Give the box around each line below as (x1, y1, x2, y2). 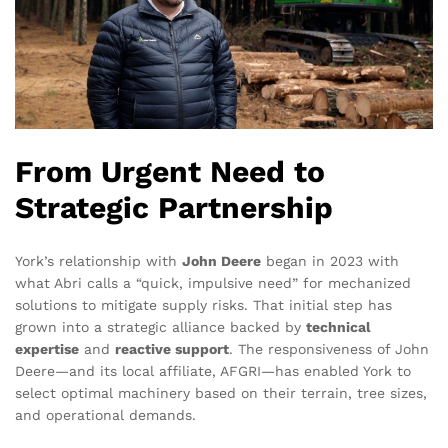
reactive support (115, 341, 229, 358)
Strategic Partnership (15, 189, 333, 225)
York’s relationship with (15, 253, 182, 270)
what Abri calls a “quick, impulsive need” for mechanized (15, 275, 411, 292)
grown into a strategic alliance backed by (15, 319, 306, 336)
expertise (15, 341, 79, 358)
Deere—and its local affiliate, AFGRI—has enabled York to (15, 363, 411, 380)
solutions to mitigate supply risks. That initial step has (15, 297, 392, 314)
